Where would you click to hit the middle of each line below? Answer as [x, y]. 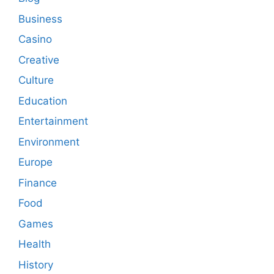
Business [40, 19]
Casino [35, 39]
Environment [49, 142]
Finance [38, 183]
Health [35, 244]
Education [43, 101]
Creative [39, 60]
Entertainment [53, 121]
